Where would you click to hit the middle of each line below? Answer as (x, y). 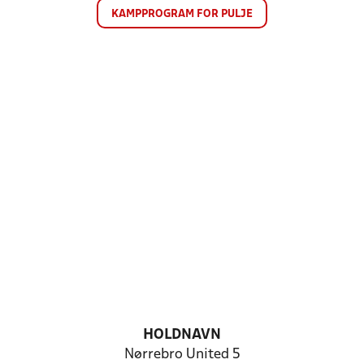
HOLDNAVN (182, 335)
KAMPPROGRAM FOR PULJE (182, 14)
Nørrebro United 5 (182, 355)
